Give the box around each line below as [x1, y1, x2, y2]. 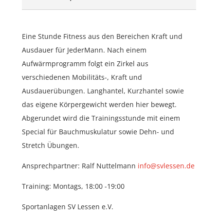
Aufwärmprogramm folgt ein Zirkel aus [21, 58, 148, 68]
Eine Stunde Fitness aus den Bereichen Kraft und [21, 31, 182, 41]
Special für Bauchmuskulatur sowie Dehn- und [21, 127, 174, 136]
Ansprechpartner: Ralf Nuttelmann [21, 161, 138, 170]
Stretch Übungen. [21, 140, 79, 150]
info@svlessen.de [137, 161, 195, 170]
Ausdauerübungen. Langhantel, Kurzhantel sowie [21, 86, 184, 95]
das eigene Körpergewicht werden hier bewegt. [21, 99, 177, 109]
